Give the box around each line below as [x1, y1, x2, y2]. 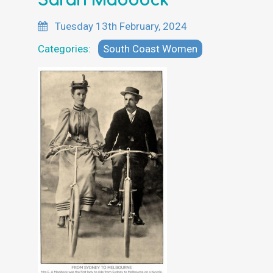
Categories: [38, 42, 96, 55]
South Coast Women [103, 42, 197, 55]
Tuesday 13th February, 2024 [52, 19, 187, 32]
